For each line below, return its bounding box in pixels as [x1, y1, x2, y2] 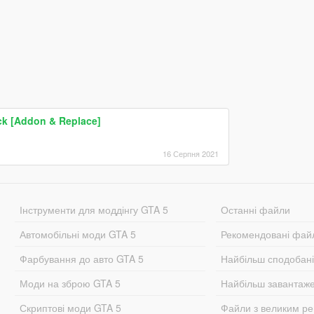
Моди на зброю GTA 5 [19, 275, 121, 290]
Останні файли [221, 202, 291, 217]
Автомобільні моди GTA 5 [19, 226, 136, 241]
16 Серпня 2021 [162, 147, 219, 159]
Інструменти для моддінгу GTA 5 [19, 202, 168, 217]
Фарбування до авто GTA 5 [19, 251, 144, 266]
